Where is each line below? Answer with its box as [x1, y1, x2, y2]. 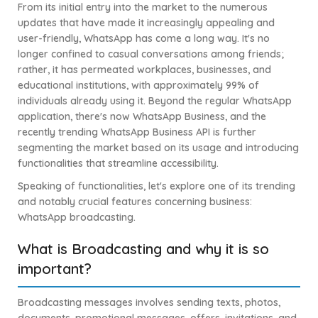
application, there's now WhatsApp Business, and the [18, 110, 266, 124]
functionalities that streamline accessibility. [18, 157, 219, 170]
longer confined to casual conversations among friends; [18, 48, 284, 61]
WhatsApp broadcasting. [18, 211, 136, 224]
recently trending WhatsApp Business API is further [18, 126, 256, 139]
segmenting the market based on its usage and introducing [18, 141, 299, 155]
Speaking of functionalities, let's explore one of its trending [18, 180, 295, 193]
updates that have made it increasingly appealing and [18, 16, 275, 30]
